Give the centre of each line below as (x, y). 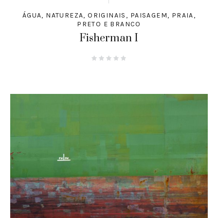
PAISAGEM (149, 16)
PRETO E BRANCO (109, 24)
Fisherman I (109, 38)
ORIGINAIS (107, 16)
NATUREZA (65, 16)
